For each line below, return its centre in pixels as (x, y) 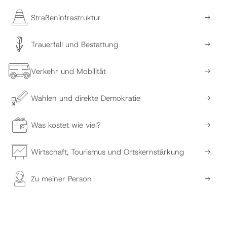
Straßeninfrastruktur (66, 17)
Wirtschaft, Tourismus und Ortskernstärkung (107, 152)
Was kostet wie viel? (66, 125)
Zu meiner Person (61, 179)
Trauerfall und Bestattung (74, 44)
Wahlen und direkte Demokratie (86, 98)
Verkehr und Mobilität (68, 71)
